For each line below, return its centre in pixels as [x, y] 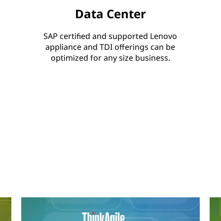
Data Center [110, 13]
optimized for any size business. [110, 57]
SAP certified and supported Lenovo [110, 36]
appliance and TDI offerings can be [110, 47]
